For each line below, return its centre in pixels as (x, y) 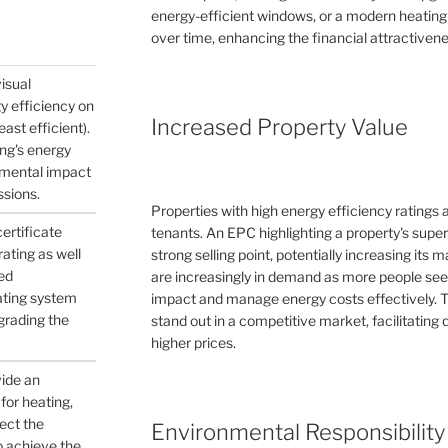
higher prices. (193, 343)
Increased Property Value (279, 126)
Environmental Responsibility (297, 432)
